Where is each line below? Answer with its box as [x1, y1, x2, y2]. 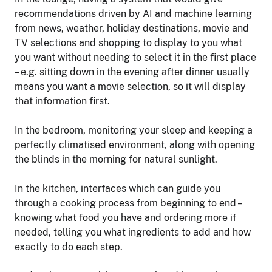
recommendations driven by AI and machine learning [15, 8, 252, 20]
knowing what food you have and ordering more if [15, 212, 236, 224]
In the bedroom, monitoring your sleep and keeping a [15, 124, 253, 137]
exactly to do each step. [15, 241, 123, 253]
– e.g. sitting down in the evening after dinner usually [15, 66, 250, 78]
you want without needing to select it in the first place [15, 52, 256, 64]
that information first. [15, 95, 110, 107]
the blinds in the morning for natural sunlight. [15, 154, 217, 166]
